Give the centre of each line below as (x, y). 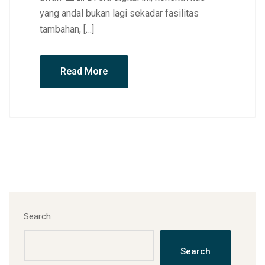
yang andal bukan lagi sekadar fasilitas (119, 13)
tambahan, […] (67, 29)
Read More (84, 71)
